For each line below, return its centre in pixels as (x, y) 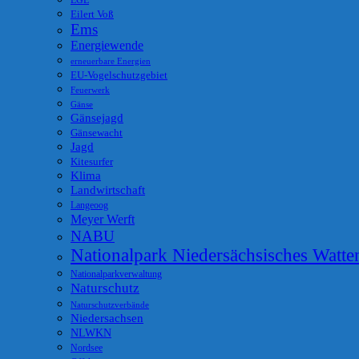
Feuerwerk (90, 90)
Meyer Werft (103, 220)
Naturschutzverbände (110, 305)
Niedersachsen (107, 319)
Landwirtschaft (108, 190)
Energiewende (107, 46)
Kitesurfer (92, 162)
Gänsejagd (97, 118)
